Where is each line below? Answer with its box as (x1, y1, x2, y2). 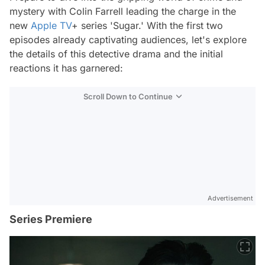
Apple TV (31, 20, 72, 31)
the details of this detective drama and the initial (9, 48, 223, 60)
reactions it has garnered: (9, 62, 123, 74)
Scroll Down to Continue (83, 92, 173, 101)
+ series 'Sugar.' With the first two (72, 20, 223, 31)
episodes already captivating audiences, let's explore (9, 34, 247, 46)
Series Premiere (9, 213, 92, 225)
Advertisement (208, 194, 253, 202)
